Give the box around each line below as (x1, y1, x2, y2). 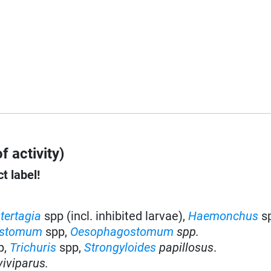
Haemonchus (188, 208, 259, 223)
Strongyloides (84, 240, 160, 255)
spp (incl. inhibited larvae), (44, 208, 189, 223)
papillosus (159, 240, 214, 255)
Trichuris (10, 240, 57, 255)
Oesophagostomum (70, 224, 174, 239)
